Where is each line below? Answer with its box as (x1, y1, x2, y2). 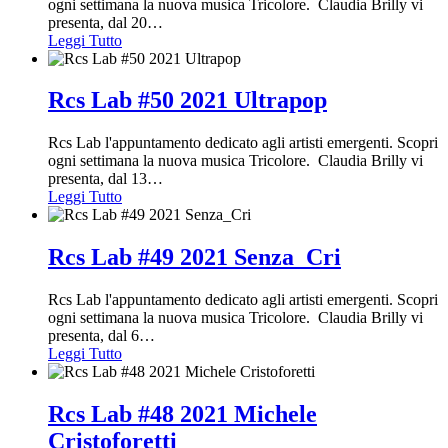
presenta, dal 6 (48, 327, 139, 345)
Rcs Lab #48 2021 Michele (48, 401, 317, 428)
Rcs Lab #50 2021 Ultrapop (48, 87, 327, 114)
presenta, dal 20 (48, 13, 147, 31)
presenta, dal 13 (48, 170, 147, 188)
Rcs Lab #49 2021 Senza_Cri (48, 244, 341, 271)
